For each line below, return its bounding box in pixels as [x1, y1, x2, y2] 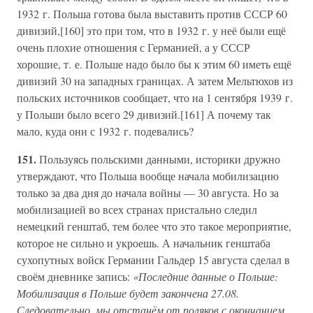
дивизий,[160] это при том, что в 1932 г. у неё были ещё [17, 23, 286, 38]
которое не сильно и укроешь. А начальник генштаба [17, 235, 270, 250]
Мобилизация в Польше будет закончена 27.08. [17, 286, 239, 300]
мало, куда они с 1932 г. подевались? [17, 124, 194, 138]
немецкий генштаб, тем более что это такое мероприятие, [17, 219, 291, 233]
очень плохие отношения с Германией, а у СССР [17, 40, 250, 54]
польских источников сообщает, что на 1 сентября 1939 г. [17, 90, 293, 105]
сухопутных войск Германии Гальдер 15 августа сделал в [17, 252, 290, 267]
